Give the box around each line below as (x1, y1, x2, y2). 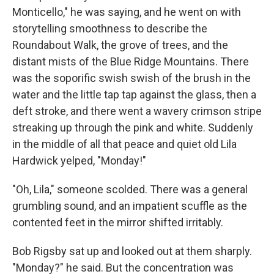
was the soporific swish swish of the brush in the (12, 72, 251, 85)
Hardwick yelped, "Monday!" (12, 154, 146, 168)
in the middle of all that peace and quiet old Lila (12, 138, 237, 151)
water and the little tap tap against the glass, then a (12, 88, 256, 102)
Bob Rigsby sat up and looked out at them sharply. (12, 245, 252, 258)
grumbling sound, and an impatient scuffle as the (12, 199, 247, 213)
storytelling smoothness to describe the (12, 22, 207, 35)
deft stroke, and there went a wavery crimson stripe (12, 105, 262, 118)
